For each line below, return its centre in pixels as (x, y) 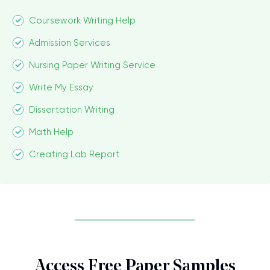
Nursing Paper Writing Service (92, 65)
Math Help (51, 132)
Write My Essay (61, 88)
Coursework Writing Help (82, 21)
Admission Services (70, 43)
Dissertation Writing (72, 110)
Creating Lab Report (74, 155)
